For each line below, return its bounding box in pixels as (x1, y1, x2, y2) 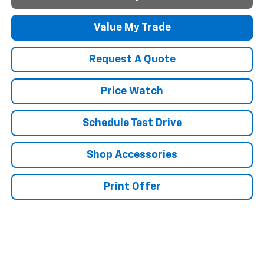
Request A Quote (88, 54, 176, 65)
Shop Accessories (87, 149, 177, 160)
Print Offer (103, 181, 161, 192)
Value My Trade (93, 22, 171, 33)
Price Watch (101, 85, 163, 97)
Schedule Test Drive (82, 117, 182, 128)
